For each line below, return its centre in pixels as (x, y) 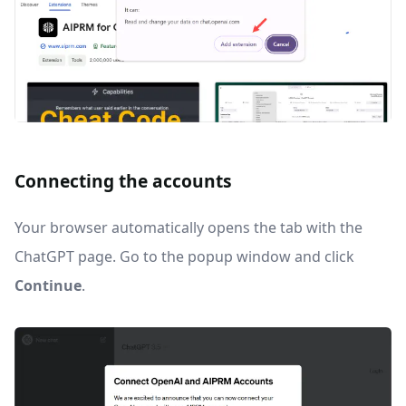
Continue (48, 285)
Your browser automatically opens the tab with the (188, 227)
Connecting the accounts (123, 180)
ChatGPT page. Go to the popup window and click (184, 256)
